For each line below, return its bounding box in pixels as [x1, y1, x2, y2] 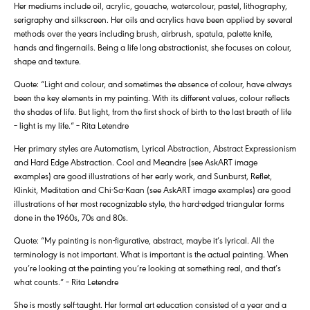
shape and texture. [14, 55, 81, 67]
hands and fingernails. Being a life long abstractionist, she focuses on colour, [14, 41, 291, 53]
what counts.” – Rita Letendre [14, 275, 118, 288]
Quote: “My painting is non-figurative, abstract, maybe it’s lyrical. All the [14, 234, 274, 246]
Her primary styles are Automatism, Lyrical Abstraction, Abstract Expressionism [14, 142, 296, 154]
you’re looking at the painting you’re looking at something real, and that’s [14, 262, 281, 274]
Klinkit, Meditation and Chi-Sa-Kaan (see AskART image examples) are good [14, 183, 291, 196]
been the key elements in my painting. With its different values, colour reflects [14, 91, 290, 104]
